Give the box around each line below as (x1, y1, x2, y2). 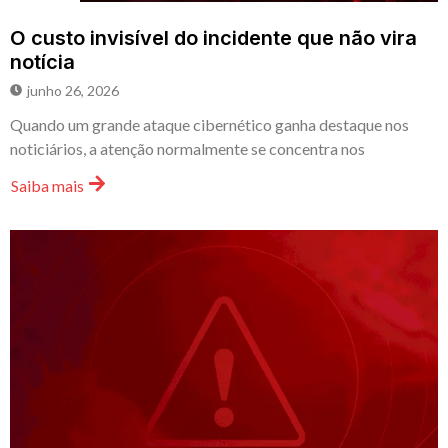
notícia (10, 50, 75, 75)
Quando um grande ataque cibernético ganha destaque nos (10, 115, 409, 135)
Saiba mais (11, 176, 84, 196)
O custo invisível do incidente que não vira (10, 26, 417, 51)
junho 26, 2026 (27, 82, 119, 100)
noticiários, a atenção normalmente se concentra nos (10, 139, 365, 159)
